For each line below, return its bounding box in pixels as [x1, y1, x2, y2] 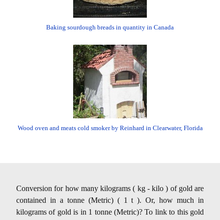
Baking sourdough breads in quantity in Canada [46, 24, 174, 31]
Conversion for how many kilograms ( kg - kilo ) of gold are [16, 184, 204, 193]
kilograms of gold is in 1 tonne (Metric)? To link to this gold [16, 208, 204, 217]
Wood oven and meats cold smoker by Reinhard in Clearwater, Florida [17, 124, 203, 132]
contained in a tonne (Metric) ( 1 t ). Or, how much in [16, 196, 204, 205]
